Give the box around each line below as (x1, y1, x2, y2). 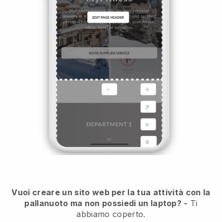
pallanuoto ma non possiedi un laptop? (24, 198, 182, 208)
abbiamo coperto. (76, 209, 146, 219)
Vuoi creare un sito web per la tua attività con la (11, 187, 211, 197)
